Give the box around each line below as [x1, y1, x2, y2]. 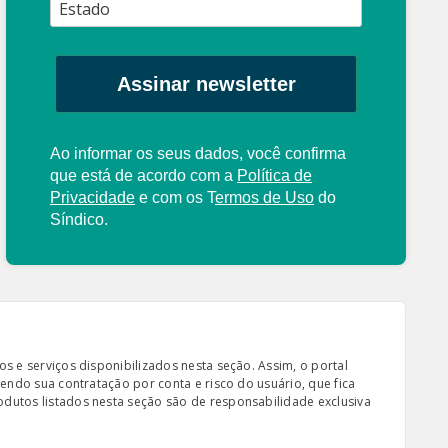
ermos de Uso [215, 188, 314, 206]
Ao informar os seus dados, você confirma [50, 144, 346, 162]
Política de [237, 166, 312, 184]
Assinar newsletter [116, 72, 296, 95]
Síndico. [50, 210, 108, 228]
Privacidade [50, 188, 135, 206]
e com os [135, 188, 207, 206]
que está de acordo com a [50, 166, 237, 184]
